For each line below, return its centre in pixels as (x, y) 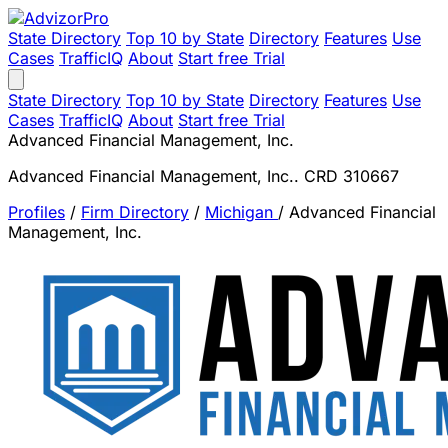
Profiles (36, 212)
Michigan (241, 212)
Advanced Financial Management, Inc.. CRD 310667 (203, 176)
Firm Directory (135, 212)
